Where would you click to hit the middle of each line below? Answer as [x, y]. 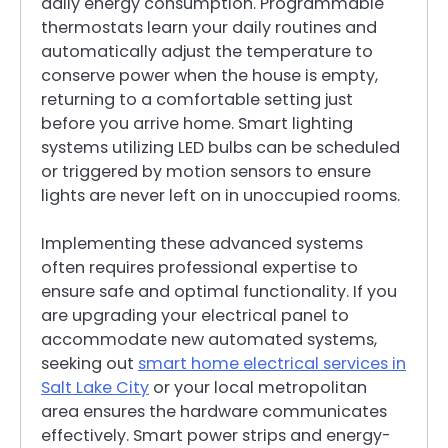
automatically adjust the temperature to [207, 51]
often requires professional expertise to [199, 267]
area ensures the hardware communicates [214, 411]
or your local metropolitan [258, 387]
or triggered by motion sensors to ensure [206, 171]
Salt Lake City [95, 387]
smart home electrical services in [272, 363]
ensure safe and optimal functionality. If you [219, 291]
